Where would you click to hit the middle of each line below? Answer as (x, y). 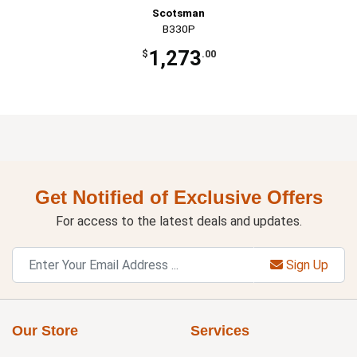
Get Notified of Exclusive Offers (178, 198)
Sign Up (306, 265)
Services (220, 331)
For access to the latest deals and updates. (178, 222)
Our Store (45, 331)
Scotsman (178, 13)
